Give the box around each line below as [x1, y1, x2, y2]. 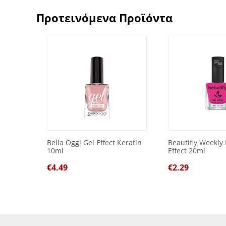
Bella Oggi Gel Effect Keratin [47, 138, 142, 147]
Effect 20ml [168, 146, 205, 155]
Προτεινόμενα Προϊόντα [36, 10, 173, 25]
